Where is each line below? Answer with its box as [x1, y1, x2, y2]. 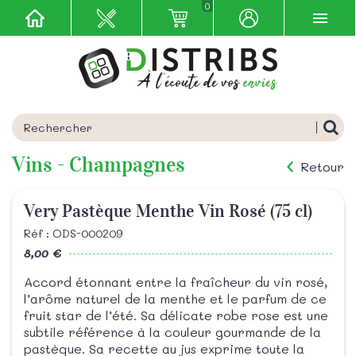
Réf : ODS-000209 [24, 226, 122, 241]
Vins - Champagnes [12, 153, 185, 177]
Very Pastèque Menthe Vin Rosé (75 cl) [24, 200, 312, 222]
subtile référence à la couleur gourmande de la [24, 323, 321, 340]
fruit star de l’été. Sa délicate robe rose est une [24, 307, 328, 323]
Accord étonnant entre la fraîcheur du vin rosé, [24, 273, 328, 290]
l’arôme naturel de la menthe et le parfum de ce [24, 290, 327, 307]
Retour [300, 158, 344, 175]
